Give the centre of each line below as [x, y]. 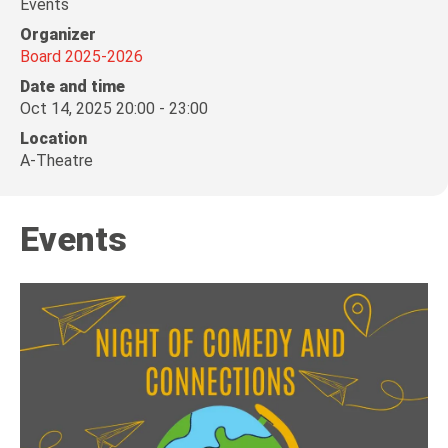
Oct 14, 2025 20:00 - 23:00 [114, 108]
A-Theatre [56, 160]
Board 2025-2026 [81, 56]
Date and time [72, 86]
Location [53, 138]
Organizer [58, 34]
